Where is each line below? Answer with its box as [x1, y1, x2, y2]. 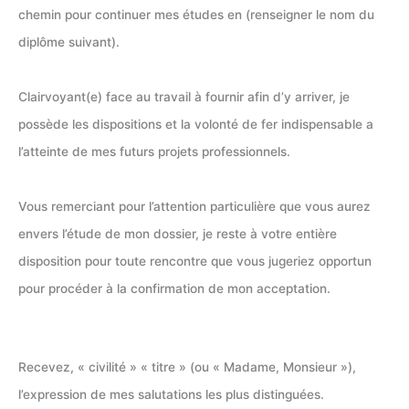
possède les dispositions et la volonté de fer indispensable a [18, 117, 373, 132]
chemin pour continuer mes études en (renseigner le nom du [18, 7, 374, 23]
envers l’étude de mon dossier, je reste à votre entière [18, 226, 337, 242]
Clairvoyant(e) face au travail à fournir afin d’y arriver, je [18, 89, 350, 105]
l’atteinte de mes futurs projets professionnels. [18, 144, 290, 160]
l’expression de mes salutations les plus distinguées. [18, 386, 324, 402]
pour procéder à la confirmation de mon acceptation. [18, 281, 330, 297]
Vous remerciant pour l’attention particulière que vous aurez [18, 199, 371, 215]
